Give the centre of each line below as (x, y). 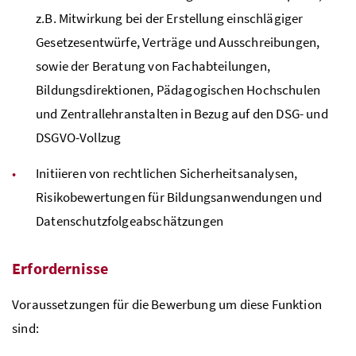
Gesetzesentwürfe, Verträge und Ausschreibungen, (178, 42)
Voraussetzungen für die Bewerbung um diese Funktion (167, 304)
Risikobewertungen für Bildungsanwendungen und (179, 197)
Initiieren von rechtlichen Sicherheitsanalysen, (167, 173)
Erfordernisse (60, 268)
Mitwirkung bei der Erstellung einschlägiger (180, 18)
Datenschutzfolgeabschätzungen (130, 221)
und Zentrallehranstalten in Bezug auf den (156, 113)
